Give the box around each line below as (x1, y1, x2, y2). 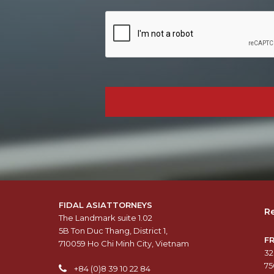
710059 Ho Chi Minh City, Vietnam (59, 239, 189, 249)
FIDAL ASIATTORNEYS (59, 200, 152, 210)
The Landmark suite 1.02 (59, 213, 152, 223)
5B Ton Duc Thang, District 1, (59, 226, 168, 236)
